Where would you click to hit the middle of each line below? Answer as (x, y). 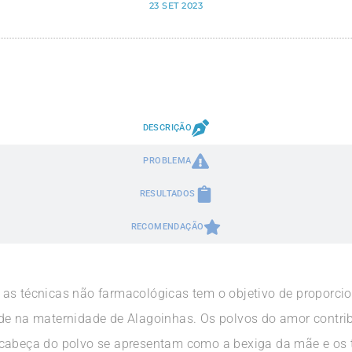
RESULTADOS (167, 194)
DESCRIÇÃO (167, 128)
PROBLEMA (167, 161)
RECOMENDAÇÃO (167, 227)
